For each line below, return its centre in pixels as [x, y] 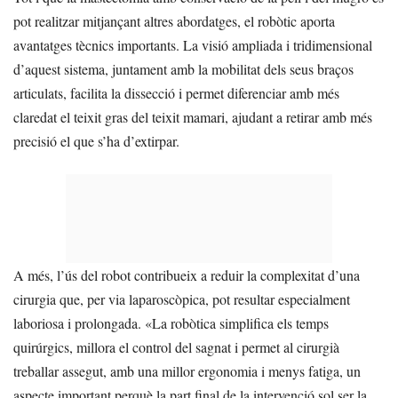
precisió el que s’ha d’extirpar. [96, 141]
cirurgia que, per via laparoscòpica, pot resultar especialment [182, 299]
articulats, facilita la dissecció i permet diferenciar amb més [176, 93]
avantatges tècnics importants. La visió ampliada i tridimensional [193, 45]
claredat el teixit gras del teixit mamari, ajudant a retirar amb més [193, 117]
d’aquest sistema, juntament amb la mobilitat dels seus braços [183, 69]
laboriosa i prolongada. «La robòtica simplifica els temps [171, 323]
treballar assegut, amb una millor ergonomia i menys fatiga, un [187, 371]
